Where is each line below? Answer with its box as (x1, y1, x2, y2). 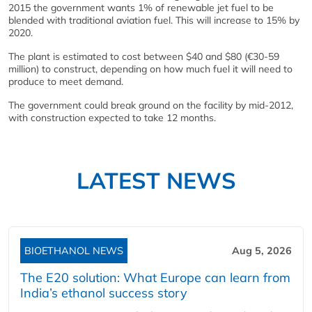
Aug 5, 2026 (232, 244, 292, 257)
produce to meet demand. (8, 75, 123, 88)
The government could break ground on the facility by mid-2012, (8, 98, 293, 111)
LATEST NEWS (76, 166, 236, 194)
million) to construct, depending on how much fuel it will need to (8, 62, 292, 75)
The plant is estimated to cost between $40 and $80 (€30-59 (8, 49, 279, 63)
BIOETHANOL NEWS (24, 244, 123, 257)
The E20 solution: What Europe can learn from (20, 269, 290, 286)
